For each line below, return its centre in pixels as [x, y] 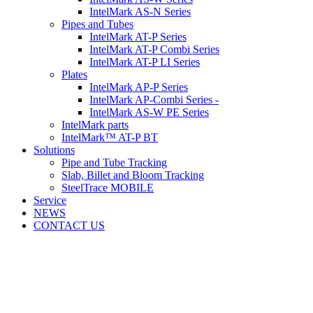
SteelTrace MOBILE [108, 187]
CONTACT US [69, 225]
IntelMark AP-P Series [139, 87]
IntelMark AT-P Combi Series [154, 49]
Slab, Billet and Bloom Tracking [133, 175]
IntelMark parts [95, 124]
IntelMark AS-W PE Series [149, 112]
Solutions [54, 150]
